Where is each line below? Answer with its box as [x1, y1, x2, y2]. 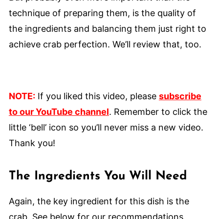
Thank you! [8, 138, 55, 149]
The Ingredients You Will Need [8, 170, 187, 183]
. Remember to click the [109, 107, 207, 117]
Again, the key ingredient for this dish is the [8, 196, 189, 207]
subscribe [158, 91, 201, 102]
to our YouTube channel [8, 107, 109, 117]
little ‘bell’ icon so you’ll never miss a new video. [8, 122, 203, 133]
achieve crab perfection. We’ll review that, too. [8, 39, 204, 50]
